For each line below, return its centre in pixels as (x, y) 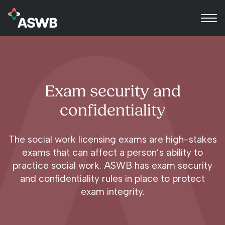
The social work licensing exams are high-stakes (113, 140)
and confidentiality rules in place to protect (113, 179)
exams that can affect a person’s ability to (113, 153)
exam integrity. (113, 192)
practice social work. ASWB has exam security (113, 166)
